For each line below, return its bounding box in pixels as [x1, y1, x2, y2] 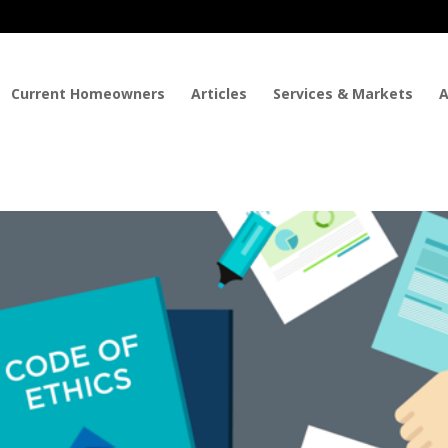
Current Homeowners [10, 83, 165, 103]
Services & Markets [272, 83, 413, 103]
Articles [190, 83, 247, 103]
